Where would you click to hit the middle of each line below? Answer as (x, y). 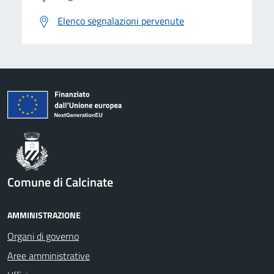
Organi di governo (43, 236)
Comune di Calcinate (60, 182)
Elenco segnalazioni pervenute (121, 20)
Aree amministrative (49, 255)
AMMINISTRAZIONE (44, 215)
